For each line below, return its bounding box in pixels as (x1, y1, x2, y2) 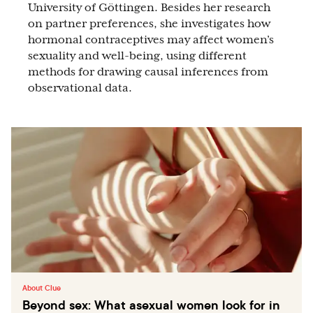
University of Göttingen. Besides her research (28, 1, 270, 14)
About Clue (22, 283, 61, 293)
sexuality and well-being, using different (28, 50, 247, 62)
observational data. (28, 82, 132, 94)
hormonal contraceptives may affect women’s (28, 34, 274, 46)
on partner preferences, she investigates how (28, 17, 270, 30)
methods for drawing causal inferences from (28, 66, 268, 78)
